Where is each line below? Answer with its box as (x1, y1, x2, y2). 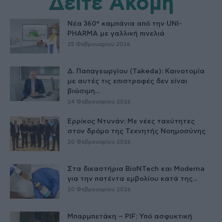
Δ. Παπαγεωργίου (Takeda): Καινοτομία (67, 67, 205, 75)
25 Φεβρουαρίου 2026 (67, 41, 130, 47)
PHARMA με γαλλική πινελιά (67, 30, 165, 37)
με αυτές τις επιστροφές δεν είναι (67, 77, 187, 85)
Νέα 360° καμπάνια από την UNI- (67, 20, 182, 27)
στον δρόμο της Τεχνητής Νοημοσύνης (67, 127, 206, 135)
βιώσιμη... (67, 87, 100, 95)
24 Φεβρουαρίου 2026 (67, 99, 131, 105)
